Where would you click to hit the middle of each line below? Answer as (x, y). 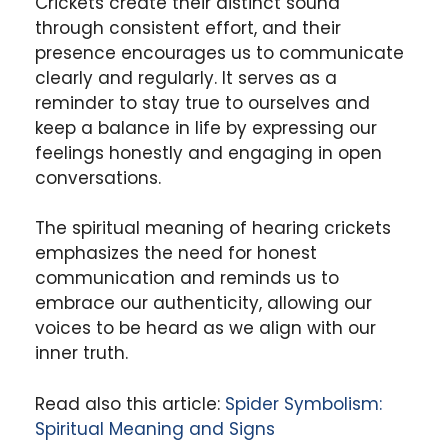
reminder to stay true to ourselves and (202, 102)
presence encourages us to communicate (219, 52)
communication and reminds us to (187, 278)
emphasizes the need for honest (176, 253)
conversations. (98, 177)
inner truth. (81, 353)
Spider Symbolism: (303, 403)
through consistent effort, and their (188, 27)
